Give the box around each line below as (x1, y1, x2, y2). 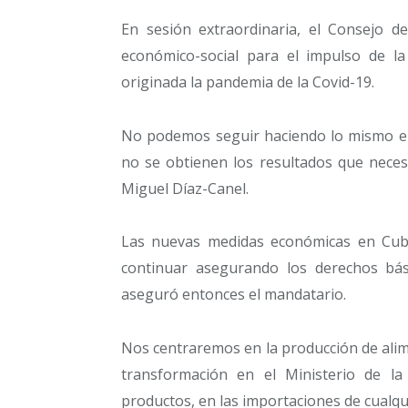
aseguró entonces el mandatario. (121, 284, 346, 305)
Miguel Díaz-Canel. (121, 178, 249, 199)
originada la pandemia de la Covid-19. (121, 72, 374, 93)
